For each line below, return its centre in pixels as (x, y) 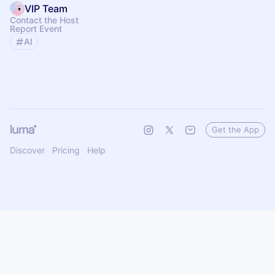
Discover (27, 150)
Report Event (36, 29)
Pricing (66, 150)
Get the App (235, 130)
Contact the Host (44, 20)
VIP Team (46, 9)
